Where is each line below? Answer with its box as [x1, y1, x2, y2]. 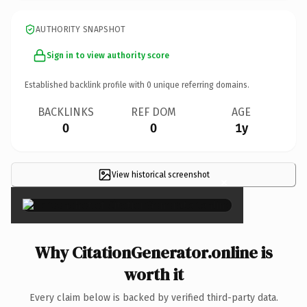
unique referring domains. [151, 79, 249, 90]
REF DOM [131, 105, 176, 119]
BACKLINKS [38, 105, 94, 119]
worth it [123, 262, 184, 286]
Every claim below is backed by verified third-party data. [29, 291, 278, 304]
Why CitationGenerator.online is [34, 241, 273, 264]
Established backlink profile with [25, 79, 147, 90]
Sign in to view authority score [47, 50, 169, 60]
